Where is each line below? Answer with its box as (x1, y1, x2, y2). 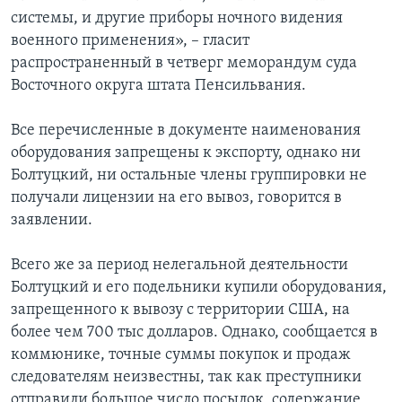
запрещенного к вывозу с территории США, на (11, 301, 350, 319)
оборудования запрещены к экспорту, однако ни (11, 144, 361, 162)
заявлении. (11, 212, 92, 230)
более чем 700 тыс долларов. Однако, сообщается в (11, 324, 378, 342)
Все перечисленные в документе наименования (11, 122, 361, 140)
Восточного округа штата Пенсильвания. (11, 77, 306, 95)
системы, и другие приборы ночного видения (11, 10, 343, 28)
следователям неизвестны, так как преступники (11, 369, 362, 387)
